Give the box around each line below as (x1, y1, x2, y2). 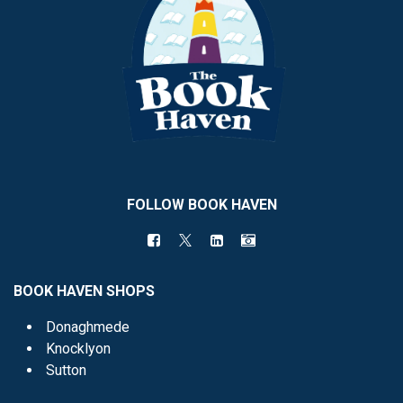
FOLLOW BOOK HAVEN (126, 196, 277, 214)
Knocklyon (46, 340, 111, 358)
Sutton (46, 362, 86, 380)
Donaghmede (46, 318, 130, 336)
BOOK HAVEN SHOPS (13, 282, 155, 300)
